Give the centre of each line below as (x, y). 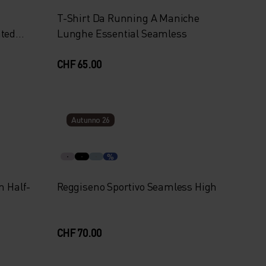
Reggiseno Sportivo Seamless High (137, 186)
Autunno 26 (91, 120)
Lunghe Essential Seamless (122, 33)
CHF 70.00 (79, 232)
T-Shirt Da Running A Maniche (128, 18)
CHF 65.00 (79, 64)
